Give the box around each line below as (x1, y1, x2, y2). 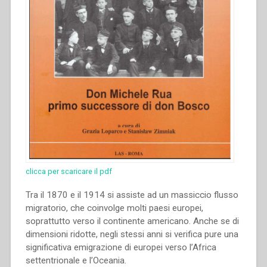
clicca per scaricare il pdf (25, 167, 112, 176)
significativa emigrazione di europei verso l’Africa (25, 242, 216, 253)
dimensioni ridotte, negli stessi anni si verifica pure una (25, 229, 238, 240)
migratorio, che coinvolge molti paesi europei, (25, 203, 203, 214)
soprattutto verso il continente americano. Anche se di (25, 216, 239, 227)
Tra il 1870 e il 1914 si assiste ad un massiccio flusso (25, 190, 238, 201)
